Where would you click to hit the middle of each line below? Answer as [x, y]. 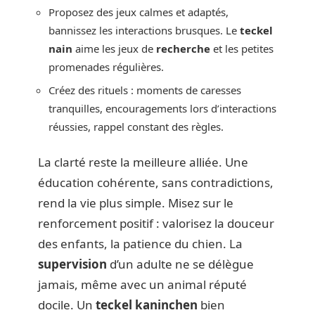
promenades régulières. [106, 66]
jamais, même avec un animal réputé [142, 284]
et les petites [242, 48]
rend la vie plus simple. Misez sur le [136, 202]
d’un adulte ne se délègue [180, 264]
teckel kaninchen [147, 304]
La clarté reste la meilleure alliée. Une [143, 162]
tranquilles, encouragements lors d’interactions [162, 109]
